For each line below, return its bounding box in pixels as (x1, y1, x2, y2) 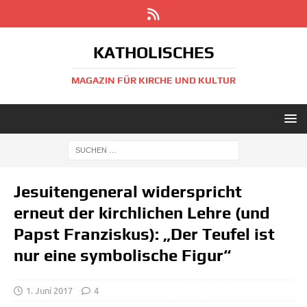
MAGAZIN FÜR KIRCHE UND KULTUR (71, 75, 236, 86)
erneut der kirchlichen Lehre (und (14, 204, 270, 222)
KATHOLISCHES (93, 43, 214, 62)
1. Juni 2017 (26, 284, 73, 296)
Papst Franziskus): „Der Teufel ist (14, 225, 275, 243)
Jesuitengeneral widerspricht (14, 182, 242, 201)
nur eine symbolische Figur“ (14, 246, 231, 265)
